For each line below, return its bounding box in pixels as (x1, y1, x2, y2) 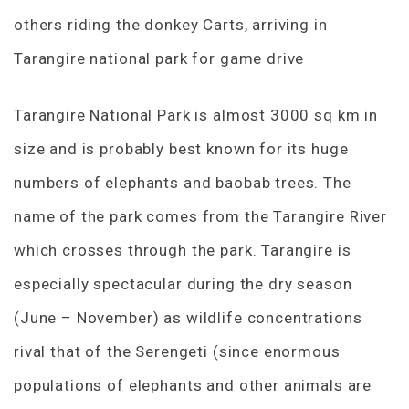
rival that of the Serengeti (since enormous (14, 341, 341, 361)
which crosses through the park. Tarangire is (14, 240, 351, 259)
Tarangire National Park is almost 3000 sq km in (14, 105, 378, 124)
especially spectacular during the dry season (14, 274, 352, 293)
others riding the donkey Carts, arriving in (14, 15, 328, 34)
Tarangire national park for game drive (14, 48, 305, 68)
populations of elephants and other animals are (14, 375, 372, 394)
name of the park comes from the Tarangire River (14, 206, 387, 225)
